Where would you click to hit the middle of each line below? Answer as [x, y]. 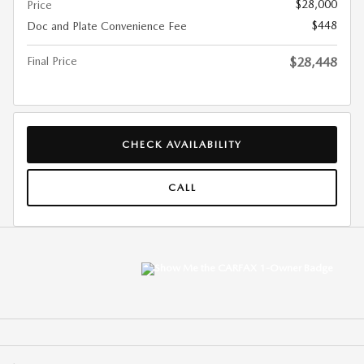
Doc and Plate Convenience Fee [107, 26]
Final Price [52, 61]
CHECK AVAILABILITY [182, 144]
